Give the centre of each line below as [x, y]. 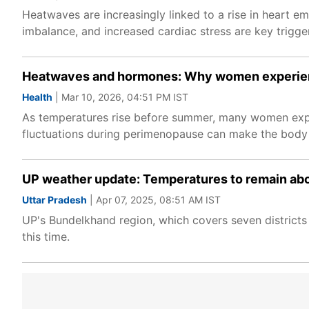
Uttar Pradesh [54, 200]
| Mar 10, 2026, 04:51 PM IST [120, 97]
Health [37, 97]
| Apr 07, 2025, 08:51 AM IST [154, 200]
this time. [46, 237]
